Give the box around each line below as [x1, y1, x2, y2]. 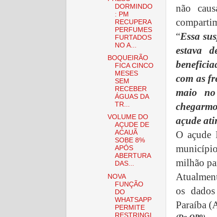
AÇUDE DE [114, 121, 149, 129]
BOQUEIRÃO [107, 54, 148, 62]
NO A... [114, 42, 137, 49]
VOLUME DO [107, 113, 148, 121]
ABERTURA [114, 152, 151, 160]
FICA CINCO [114, 62, 154, 70]
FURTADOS [114, 34, 152, 42]
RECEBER [114, 85, 147, 93]
